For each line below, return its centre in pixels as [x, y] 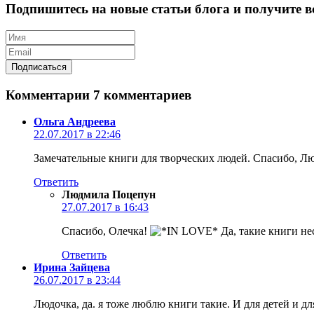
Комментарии [49, 95]
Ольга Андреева [75, 122]
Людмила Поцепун [109, 195]
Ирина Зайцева [72, 268]
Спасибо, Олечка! [106, 231]
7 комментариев [142, 95]
